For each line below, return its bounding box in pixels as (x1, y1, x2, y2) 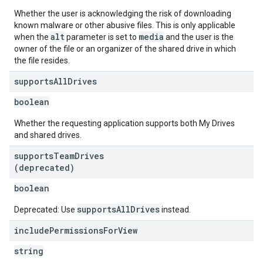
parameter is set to (65, 32, 139, 42)
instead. (160, 205, 191, 214)
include (14, 225, 49, 236)
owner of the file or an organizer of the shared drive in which (14, 44, 236, 53)
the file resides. (14, 56, 70, 65)
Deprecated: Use (14, 205, 77, 214)
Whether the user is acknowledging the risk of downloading (14, 9, 231, 18)
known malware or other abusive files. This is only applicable (14, 21, 235, 30)
